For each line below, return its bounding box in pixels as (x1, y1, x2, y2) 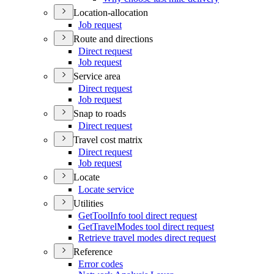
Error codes (78, 259, 123, 269)
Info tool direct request (110, 210, 197, 221)
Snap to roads (73, 108, 126, 119)
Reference (73, 246, 113, 257)
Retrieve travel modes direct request (78, 232, 216, 243)
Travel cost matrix (73, 135, 143, 145)
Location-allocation (73, 7, 148, 18)
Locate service (78, 184, 134, 194)
